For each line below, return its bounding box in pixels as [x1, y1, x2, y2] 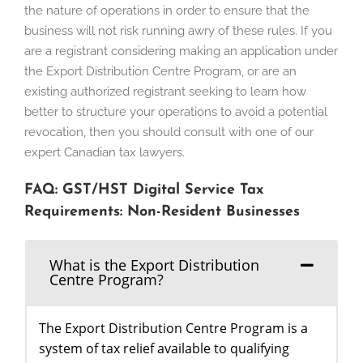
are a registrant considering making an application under [24, 44, 338, 59]
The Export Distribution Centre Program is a [39, 319, 308, 338]
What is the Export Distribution [49, 255, 259, 275]
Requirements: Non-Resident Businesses [24, 204, 300, 220]
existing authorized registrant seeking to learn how [24, 84, 306, 100]
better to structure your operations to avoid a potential [24, 105, 327, 120]
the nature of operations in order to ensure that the [24, 3, 310, 19]
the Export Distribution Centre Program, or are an [24, 64, 297, 79]
